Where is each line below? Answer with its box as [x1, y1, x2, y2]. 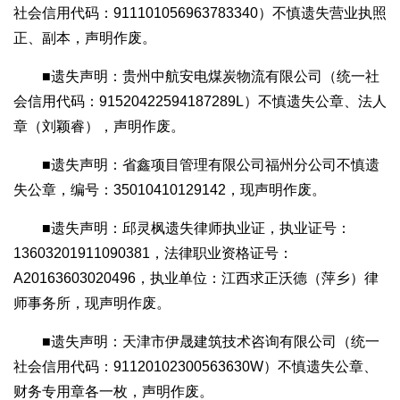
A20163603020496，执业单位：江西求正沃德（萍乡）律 [13, 271, 379, 287]
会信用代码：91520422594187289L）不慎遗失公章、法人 [13, 94, 387, 110]
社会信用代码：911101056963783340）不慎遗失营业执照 [13, 5, 387, 21]
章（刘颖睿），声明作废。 [13, 119, 185, 135]
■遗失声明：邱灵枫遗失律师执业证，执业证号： [42, 221, 351, 237]
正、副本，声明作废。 [13, 30, 156, 46]
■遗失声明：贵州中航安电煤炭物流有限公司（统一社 [42, 69, 379, 85]
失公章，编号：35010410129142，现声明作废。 [13, 182, 326, 198]
